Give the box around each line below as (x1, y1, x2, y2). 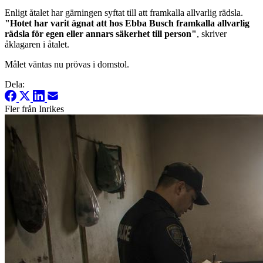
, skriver (197, 29, 227, 39)
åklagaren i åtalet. (5, 39, 69, 50)
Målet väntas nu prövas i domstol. (5, 59, 129, 70)
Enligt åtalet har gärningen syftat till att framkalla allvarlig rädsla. (5, 8, 243, 18)
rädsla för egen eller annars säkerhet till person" (5, 29, 197, 39)
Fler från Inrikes (5, 104, 64, 114)
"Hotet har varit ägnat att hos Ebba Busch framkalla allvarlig (5, 18, 249, 29)
